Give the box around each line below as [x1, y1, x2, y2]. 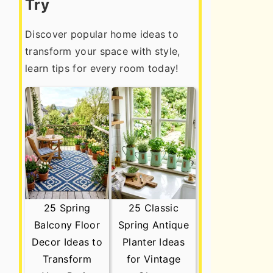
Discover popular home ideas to [25, 28, 179, 40]
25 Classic [128, 202, 179, 214]
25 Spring [43, 202, 91, 214]
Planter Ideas [122, 236, 185, 249]
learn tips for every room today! [25, 62, 179, 74]
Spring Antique [118, 219, 190, 232]
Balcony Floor [34, 219, 100, 232]
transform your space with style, [25, 45, 180, 57]
